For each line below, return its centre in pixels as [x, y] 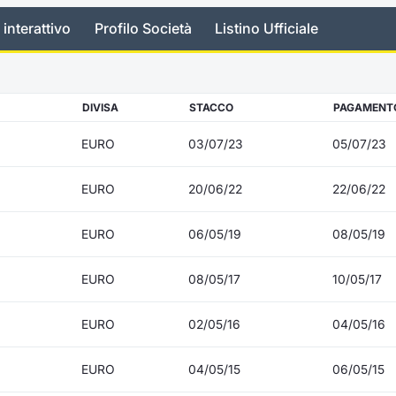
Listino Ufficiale [267, 29]
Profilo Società [143, 29]
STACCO [211, 107]
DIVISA [100, 107]
